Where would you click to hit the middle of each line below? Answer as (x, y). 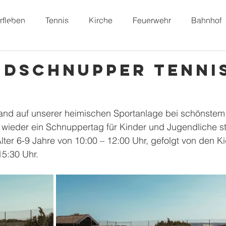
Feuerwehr (152, 20)
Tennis (57, 20)
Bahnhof (206, 20)
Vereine (145, 25)
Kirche (101, 20)
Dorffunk (24, 25)
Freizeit (199, 25)
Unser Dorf (86, 25)
